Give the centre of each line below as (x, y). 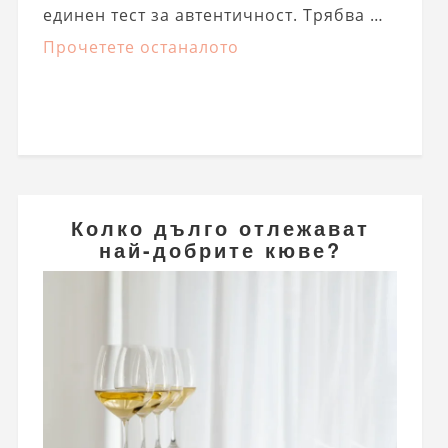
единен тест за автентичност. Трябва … (213, 14)
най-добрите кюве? (220, 250)
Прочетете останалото (140, 46)
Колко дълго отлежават (220, 228)
